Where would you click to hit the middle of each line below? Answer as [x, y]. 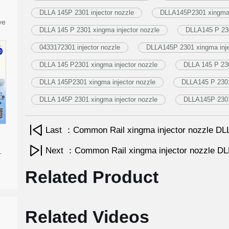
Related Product [91, 177]
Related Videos [87, 217]
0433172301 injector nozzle [79, 47]
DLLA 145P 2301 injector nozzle [86, 13]
